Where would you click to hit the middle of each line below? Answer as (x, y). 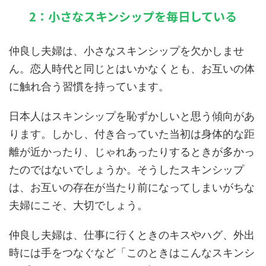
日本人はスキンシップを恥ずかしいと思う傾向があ (132, 116)
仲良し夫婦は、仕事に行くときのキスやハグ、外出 (132, 235)
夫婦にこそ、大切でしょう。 (78, 205)
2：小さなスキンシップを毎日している (133, 16)
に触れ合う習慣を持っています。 (89, 86)
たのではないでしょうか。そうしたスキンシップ (126, 170)
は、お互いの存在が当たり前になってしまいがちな (132, 187)
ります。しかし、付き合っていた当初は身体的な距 (132, 134)
